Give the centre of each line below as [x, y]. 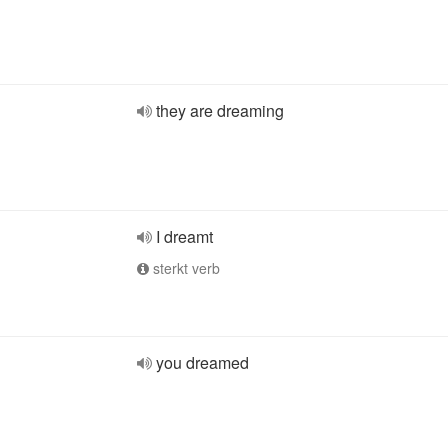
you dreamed [202, 362]
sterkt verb [184, 268]
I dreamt [184, 236]
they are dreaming [220, 110]
